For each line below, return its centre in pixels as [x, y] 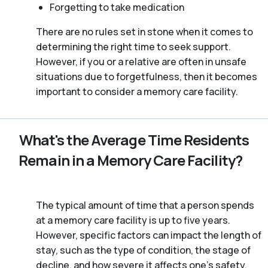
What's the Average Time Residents [134, 139]
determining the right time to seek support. [133, 46]
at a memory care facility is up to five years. [133, 220]
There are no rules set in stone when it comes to [144, 31]
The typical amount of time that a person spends [145, 205]
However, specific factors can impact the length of [149, 235]
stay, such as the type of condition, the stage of [143, 250]
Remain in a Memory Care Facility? [130, 160]
